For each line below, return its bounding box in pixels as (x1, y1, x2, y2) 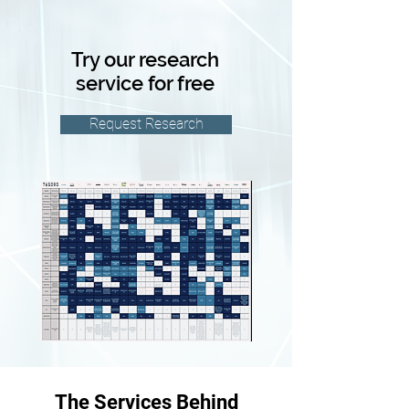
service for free (76, 71, 215, 95)
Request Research (89, 116, 204, 132)
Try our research (71, 47, 219, 71)
